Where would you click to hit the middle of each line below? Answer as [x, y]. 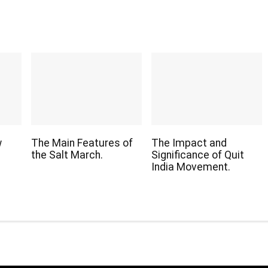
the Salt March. [67, 155]
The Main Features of [82, 143]
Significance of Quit [197, 155]
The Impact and [189, 143]
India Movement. [191, 167]
